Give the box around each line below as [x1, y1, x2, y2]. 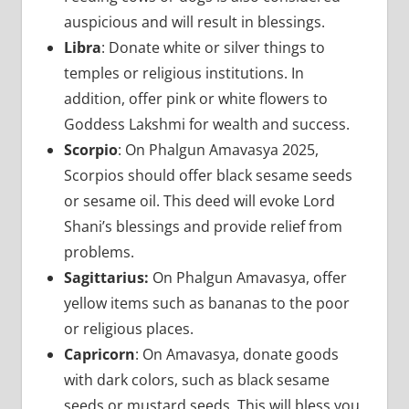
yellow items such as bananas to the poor [63, 292, 350, 313]
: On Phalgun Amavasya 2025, [117, 139, 319, 160]
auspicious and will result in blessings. [63, 11, 329, 32]
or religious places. [63, 318, 197, 339]
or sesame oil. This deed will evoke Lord [63, 190, 335, 211]
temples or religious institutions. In [63, 62, 304, 83]
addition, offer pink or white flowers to [63, 88, 328, 109]
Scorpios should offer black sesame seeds [63, 164, 352, 185]
